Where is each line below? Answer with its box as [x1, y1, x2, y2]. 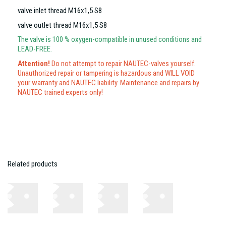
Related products [8, 159, 58, 168]
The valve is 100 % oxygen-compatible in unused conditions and [18, 35, 202, 44]
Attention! [18, 59, 50, 68]
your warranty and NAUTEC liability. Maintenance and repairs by [18, 78, 199, 87]
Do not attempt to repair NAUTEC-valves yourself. [50, 59, 196, 68]
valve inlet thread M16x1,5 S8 [18, 6, 102, 16]
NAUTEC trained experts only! [18, 87, 103, 97]
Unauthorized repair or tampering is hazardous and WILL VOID [18, 68, 195, 78]
